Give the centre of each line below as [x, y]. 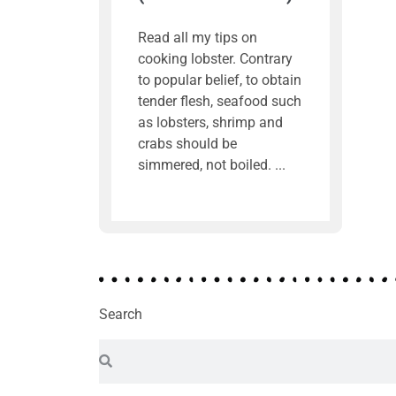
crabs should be [187, 144]
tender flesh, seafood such [219, 101]
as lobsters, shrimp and [210, 122]
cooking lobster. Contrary [215, 59]
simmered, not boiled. [204, 165]
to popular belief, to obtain [219, 80]
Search [121, 314]
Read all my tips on [197, 38]
